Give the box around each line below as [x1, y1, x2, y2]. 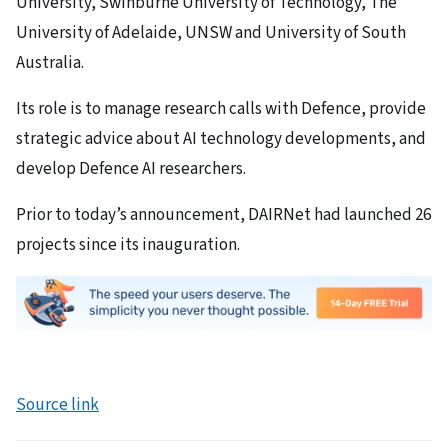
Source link [16, 392, 99, 417]
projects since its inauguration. [16, 233, 240, 258]
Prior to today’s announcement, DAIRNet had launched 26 [16, 203, 431, 228]
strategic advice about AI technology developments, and [16, 127, 426, 152]
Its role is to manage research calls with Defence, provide [16, 97, 426, 122]
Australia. [16, 51, 84, 76]
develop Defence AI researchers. [16, 157, 246, 182]
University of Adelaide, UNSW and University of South [16, 21, 406, 46]
